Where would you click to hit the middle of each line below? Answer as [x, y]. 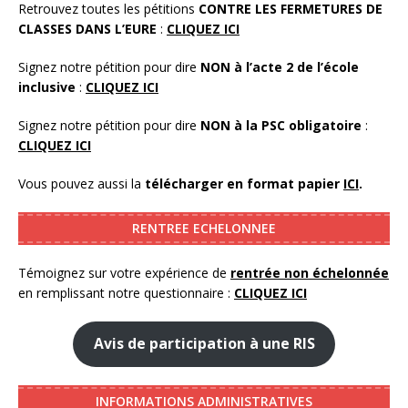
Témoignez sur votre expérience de [124, 272]
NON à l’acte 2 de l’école [280, 66]
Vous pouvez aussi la [82, 183]
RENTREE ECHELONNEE [204, 228]
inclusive [47, 87]
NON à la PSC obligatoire [281, 125]
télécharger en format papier [244, 183]
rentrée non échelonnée [310, 272]
